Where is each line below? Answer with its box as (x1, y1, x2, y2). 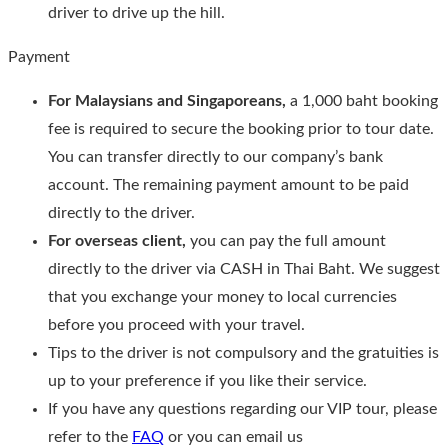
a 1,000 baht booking (290, 93, 438, 110)
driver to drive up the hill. (48, 5, 225, 22)
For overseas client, (48, 233, 186, 250)
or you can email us (164, 429, 303, 446)
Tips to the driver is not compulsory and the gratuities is (48, 345, 439, 362)
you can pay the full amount (186, 233, 386, 250)
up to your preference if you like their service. (48, 373, 367, 390)
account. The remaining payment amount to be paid (48, 177, 409, 194)
